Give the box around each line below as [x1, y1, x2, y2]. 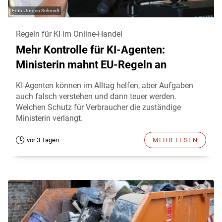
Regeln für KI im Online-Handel [16, 29, 122, 39]
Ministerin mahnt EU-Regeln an [16, 58, 166, 71]
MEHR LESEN [153, 136, 198, 144]
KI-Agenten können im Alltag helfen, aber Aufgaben [16, 80, 193, 90]
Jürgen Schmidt [24, 7, 59, 13]
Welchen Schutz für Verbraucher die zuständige [16, 102, 181, 112]
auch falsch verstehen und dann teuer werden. [16, 91, 176, 101]
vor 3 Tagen [27, 136, 59, 144]
